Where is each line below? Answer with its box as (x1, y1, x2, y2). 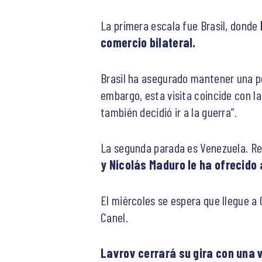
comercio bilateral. (101, 35, 196, 50)
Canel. (101, 209, 128, 225)
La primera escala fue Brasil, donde (101, 18, 258, 33)
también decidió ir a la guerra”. (101, 104, 237, 120)
